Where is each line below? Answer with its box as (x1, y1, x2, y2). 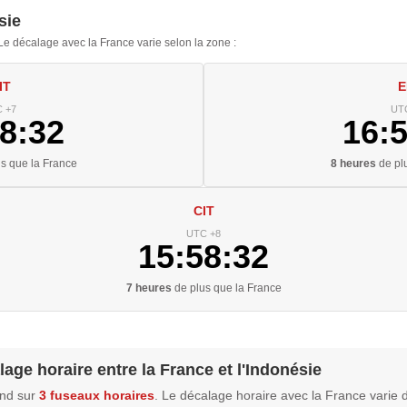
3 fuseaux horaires (39, 387, 154, 402)
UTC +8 (186, 227, 221, 239)
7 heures (125, 281, 172, 294)
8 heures (330, 156, 376, 170)
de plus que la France (171, 281, 282, 294)
